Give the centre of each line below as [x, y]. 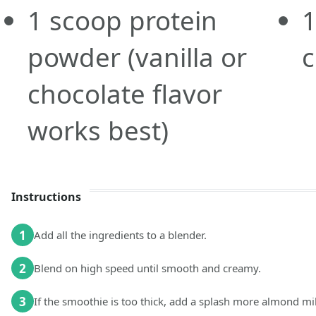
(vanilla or [187, 57]
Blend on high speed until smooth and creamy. [147, 268]
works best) [98, 131]
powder [77, 57]
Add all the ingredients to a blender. [120, 235]
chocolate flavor [124, 94]
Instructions [46, 197]
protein [169, 21]
